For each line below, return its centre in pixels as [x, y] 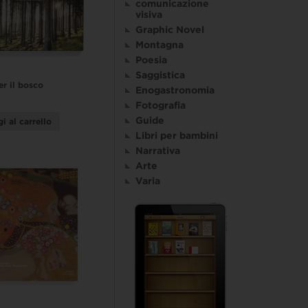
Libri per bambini [177, 136]
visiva [149, 15]
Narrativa [158, 151]
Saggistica [160, 75]
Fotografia [161, 106]
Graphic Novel [170, 30]
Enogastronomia [175, 90]
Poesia [151, 60]
